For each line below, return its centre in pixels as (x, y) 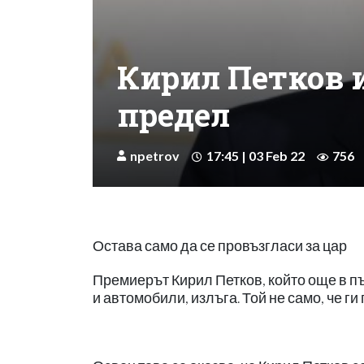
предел (173, 114)
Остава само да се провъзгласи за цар (220, 245)
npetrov (155, 155)
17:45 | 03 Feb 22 (256, 155)
